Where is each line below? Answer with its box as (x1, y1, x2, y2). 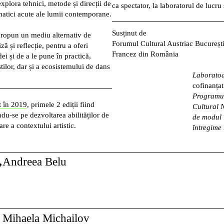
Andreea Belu (2, 155, 66, 168)
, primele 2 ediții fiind (26, 100, 94, 108)
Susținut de (112, 28, 146, 37)
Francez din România (112, 49, 178, 58)
